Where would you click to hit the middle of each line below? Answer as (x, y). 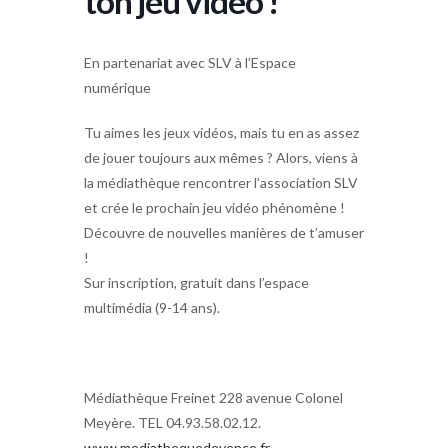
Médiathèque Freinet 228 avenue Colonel (213, 397)
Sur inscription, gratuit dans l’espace (196, 282)
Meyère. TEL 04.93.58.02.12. (172, 422)
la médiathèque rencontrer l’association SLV (221, 182)
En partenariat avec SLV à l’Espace (190, 62)
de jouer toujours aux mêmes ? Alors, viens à (221, 157)
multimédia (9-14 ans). (152, 307)
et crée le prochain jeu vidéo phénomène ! (214, 207)
